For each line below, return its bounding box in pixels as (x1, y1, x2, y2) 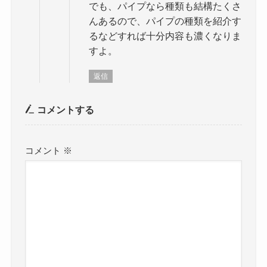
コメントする (35, 104, 95, 115)
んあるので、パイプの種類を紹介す (88, 15, 241, 27)
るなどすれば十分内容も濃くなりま (88, 30, 241, 42)
